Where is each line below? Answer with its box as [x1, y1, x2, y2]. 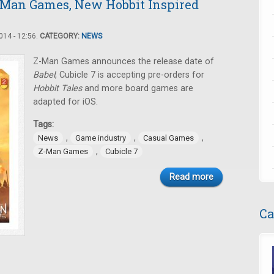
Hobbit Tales [33, 83, 84, 94]
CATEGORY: [40, 32, 81, 40]
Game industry [75, 133, 126, 143]
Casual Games [143, 133, 194, 143]
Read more [169, 172, 213, 182]
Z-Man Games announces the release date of [33, 56, 214, 67]
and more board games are [84, 83, 193, 94]
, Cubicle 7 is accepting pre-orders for [55, 70, 204, 80]
